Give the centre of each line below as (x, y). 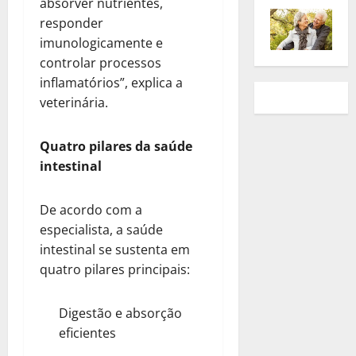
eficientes (87, 333)
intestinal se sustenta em (115, 249)
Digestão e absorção (120, 313)
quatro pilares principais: (115, 269)
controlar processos (101, 62)
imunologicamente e (101, 43)
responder (72, 23)
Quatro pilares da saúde (116, 146)
